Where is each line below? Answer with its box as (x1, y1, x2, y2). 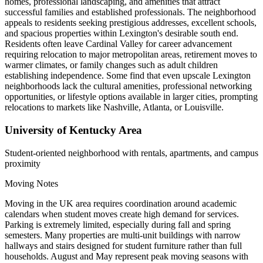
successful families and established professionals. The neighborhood (5, 7, 256, 18)
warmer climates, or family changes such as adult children (5, 60, 218, 70)
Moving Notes (5, 178, 58, 188)
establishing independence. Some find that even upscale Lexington (5, 70, 251, 81)
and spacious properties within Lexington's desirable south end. (5, 28, 238, 39)
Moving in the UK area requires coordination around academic (5, 198, 237, 208)
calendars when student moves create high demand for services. (5, 208, 239, 219)
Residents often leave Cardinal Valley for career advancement (5, 39, 232, 49)
